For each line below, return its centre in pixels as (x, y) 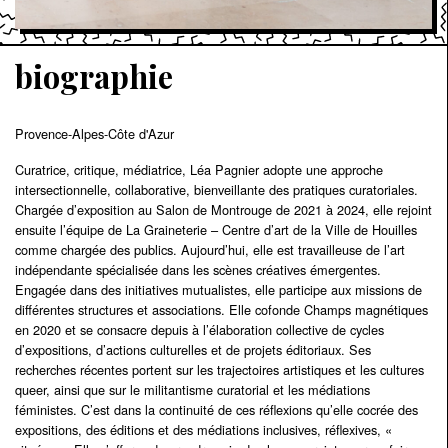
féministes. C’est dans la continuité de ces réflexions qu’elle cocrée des (216, 409)
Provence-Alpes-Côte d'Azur (94, 133)
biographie (94, 75)
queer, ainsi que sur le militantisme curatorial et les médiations (192, 389)
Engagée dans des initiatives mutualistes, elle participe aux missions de (218, 289)
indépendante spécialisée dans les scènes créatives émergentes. (198, 269)
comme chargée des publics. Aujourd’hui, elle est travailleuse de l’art (210, 249)
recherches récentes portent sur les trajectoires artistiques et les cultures (219, 369)
